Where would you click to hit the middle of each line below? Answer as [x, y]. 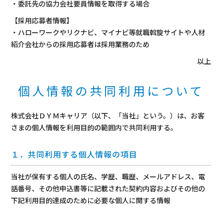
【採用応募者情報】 [42, 20]
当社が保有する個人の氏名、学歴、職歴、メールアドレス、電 [108, 176]
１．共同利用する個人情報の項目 [74, 154]
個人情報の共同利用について [111, 90]
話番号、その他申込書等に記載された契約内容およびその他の [108, 188]
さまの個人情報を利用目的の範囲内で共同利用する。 [94, 127]
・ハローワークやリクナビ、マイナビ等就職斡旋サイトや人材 [108, 32]
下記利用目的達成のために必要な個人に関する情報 [91, 200]
